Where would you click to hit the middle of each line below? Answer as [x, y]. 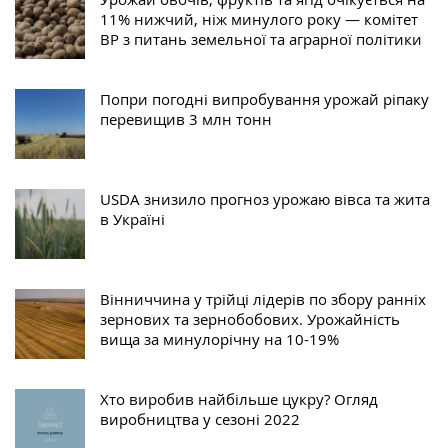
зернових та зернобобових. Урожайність [250, 319]
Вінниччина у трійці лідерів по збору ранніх [263, 299]
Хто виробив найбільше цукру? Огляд [239, 399]
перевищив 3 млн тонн [186, 119]
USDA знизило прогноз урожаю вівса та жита [265, 199]
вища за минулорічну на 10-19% [219, 339]
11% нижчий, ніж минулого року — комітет [259, 19]
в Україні [132, 219]
